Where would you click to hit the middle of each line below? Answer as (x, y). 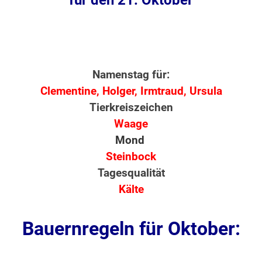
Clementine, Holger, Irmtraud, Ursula (131, 92)
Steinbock (131, 157)
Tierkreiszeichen (131, 108)
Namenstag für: (131, 75)
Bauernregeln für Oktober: (131, 229)
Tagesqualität (131, 173)
